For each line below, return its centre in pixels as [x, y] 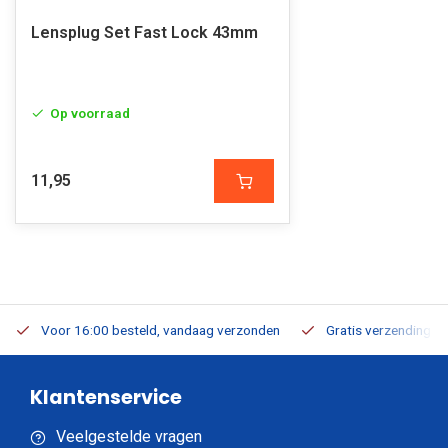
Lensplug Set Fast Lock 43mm [144, 32]
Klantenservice [106, 397]
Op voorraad [90, 113]
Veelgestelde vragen [129, 436]
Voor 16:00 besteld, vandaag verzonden [160, 330]
